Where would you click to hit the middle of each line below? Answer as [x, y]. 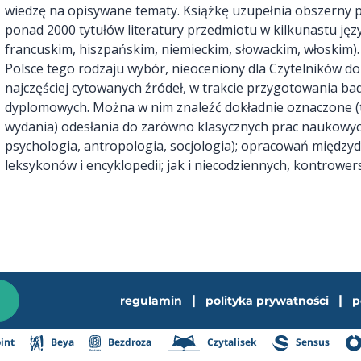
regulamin [151, 300]
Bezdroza [129, 342]
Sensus [312, 342]
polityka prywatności [267, 300]
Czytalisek [231, 342]
